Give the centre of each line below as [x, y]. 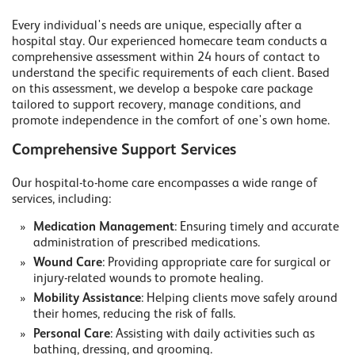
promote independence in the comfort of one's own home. [171, 122]
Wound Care [68, 263]
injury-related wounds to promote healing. [148, 279]
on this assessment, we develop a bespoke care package [162, 90]
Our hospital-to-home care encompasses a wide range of [165, 184]
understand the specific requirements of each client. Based [171, 74]
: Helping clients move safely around [239, 299]
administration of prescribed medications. [147, 244]
